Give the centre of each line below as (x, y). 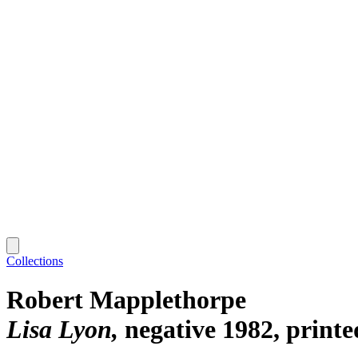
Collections (35, 261)
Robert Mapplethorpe (126, 300)
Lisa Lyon (59, 330)
